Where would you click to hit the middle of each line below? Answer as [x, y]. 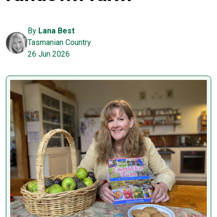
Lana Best [56, 31]
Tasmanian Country [59, 42]
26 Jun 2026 [49, 54]
